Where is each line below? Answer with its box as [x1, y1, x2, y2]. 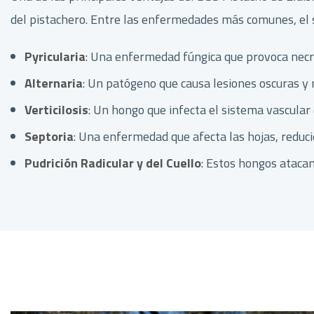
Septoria [25, 127, 74, 146]
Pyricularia [25, 47, 86, 66]
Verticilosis [25, 100, 88, 119]
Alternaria [25, 74, 83, 93]
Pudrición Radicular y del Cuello [25, 153, 201, 172]
